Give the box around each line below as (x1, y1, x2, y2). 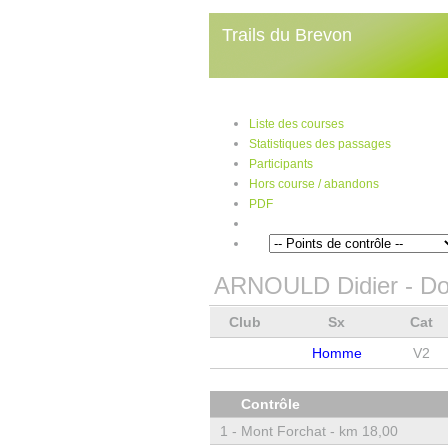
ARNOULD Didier (213, 272, 398, 299)
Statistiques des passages (248, 137, 391, 151)
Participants (248, 157, 313, 171)
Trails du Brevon (221, 25, 352, 45)
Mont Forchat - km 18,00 (240, 423, 398, 439)
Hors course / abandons (248, 177, 379, 191)
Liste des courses (248, 117, 344, 131)
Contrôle (240, 396, 300, 412)
